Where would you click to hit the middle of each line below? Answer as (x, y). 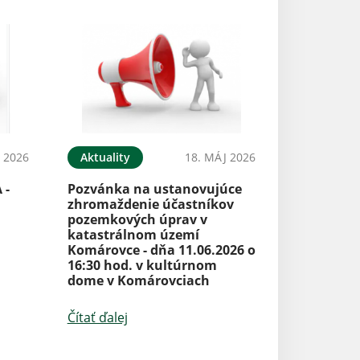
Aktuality (105, 157)
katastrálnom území (133, 235)
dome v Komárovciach (138, 281)
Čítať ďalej (97, 318)
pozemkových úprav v (137, 220)
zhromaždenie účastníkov (150, 205)
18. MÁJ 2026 (220, 157)
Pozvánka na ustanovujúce (154, 189)
